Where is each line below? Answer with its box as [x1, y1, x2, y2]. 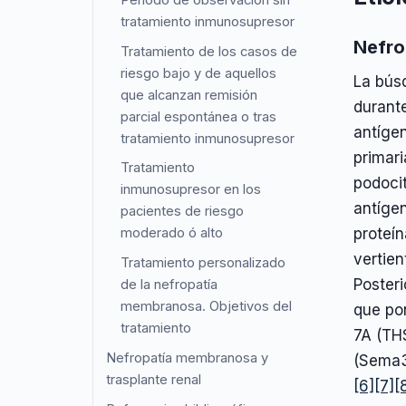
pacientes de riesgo [121, 203, 245, 220]
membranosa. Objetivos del [121, 298, 293, 315]
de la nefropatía [121, 276, 218, 294]
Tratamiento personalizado [121, 255, 286, 272]
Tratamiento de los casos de [121, 43, 298, 60]
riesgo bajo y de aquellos [121, 64, 277, 82]
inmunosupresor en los [121, 181, 262, 198]
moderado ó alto [121, 225, 224, 242]
